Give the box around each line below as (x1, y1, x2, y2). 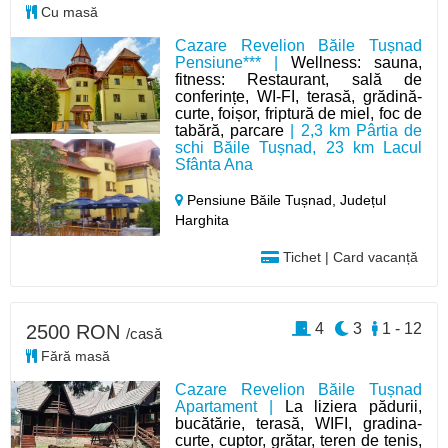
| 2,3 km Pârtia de (284, 121, 422, 139)
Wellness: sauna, (291, 53, 422, 71)
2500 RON (26, 320, 126, 343)
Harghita (175, 211, 230, 228)
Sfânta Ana (175, 155, 254, 173)
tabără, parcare (175, 121, 285, 139)
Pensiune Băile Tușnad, (183, 191, 341, 208)
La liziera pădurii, (284, 397, 422, 415)
